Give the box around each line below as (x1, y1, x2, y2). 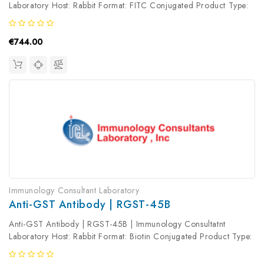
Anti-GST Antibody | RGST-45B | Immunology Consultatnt (9, 218, 226, 230)
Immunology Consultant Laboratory (9, 184, 140, 197)
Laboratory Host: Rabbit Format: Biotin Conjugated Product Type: (9, 230, 252, 243)
